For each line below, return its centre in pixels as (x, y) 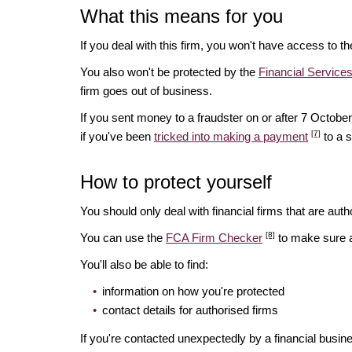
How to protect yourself (176, 182)
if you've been (117, 137)
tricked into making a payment (231, 137)
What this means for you (181, 16)
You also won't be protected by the (169, 72)
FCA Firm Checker (214, 238)
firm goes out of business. (146, 91)
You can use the (123, 238)
